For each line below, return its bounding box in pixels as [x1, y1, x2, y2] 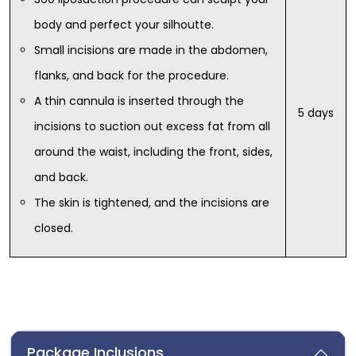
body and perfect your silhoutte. [34, 17, 214, 33]
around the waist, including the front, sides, [34, 144, 273, 161]
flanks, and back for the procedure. [34, 68, 229, 84]
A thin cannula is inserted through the [34, 93, 244, 110]
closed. [34, 220, 73, 237]
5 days [298, 105, 334, 122]
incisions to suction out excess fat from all [34, 118, 270, 135]
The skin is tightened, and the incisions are [34, 195, 269, 211]
